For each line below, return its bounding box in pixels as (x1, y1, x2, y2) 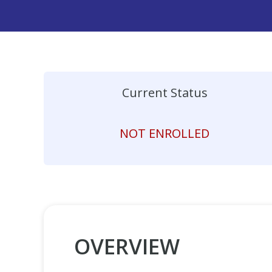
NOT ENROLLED (120, 124, 209, 141)
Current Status (121, 84, 208, 101)
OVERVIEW (74, 232, 180, 260)
